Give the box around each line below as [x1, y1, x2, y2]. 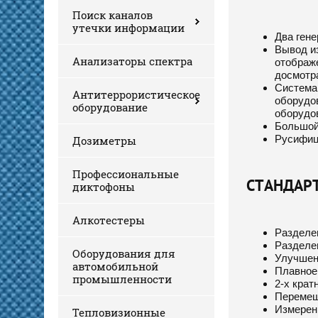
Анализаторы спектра [72, 53, 192, 68]
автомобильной [72, 258, 158, 273]
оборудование [72, 99, 148, 114]
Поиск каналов [72, 7, 153, 22]
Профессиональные [72, 166, 179, 181]
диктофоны [72, 179, 135, 194]
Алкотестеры [72, 212, 145, 227]
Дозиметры [72, 133, 136, 148]
